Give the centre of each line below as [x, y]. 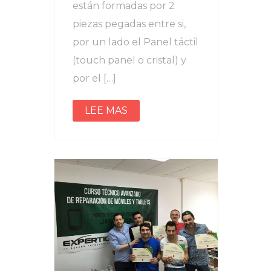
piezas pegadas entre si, [129, 24]
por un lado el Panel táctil [135, 42]
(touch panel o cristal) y [129, 60]
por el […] [94, 78]
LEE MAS [106, 110]
